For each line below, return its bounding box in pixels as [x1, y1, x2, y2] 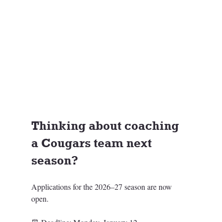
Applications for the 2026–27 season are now [31, 181, 174, 192]
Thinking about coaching [31, 118, 182, 133]
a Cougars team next [31, 136, 155, 151]
